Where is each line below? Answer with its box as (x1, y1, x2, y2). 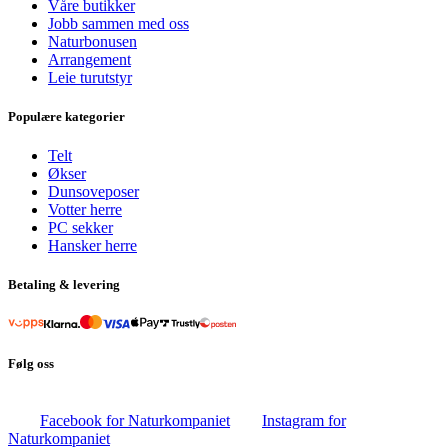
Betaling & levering (8, 277, 120, 293)
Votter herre (48, 201, 122, 219)
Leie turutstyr (48, 68, 132, 86)
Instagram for (262, 411, 346, 429)
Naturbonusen (48, 32, 137, 50)
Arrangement (48, 50, 131, 68)
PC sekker (48, 219, 113, 237)
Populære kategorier (8, 108, 125, 124)
